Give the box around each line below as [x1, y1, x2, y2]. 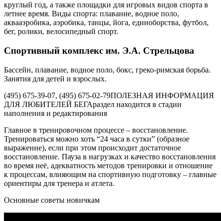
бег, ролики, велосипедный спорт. [4, 27, 118, 36]
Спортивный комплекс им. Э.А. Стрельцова [4, 45, 194, 56]
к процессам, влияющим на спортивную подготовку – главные [4, 170, 217, 179]
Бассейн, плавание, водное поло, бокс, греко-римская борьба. [4, 65, 211, 74]
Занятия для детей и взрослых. [4, 74, 107, 83]
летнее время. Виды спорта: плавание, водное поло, [4, 9, 179, 18]
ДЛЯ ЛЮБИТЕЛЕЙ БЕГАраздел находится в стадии [4, 100, 182, 109]
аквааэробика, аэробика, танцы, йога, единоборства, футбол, [4, 18, 209, 27]
